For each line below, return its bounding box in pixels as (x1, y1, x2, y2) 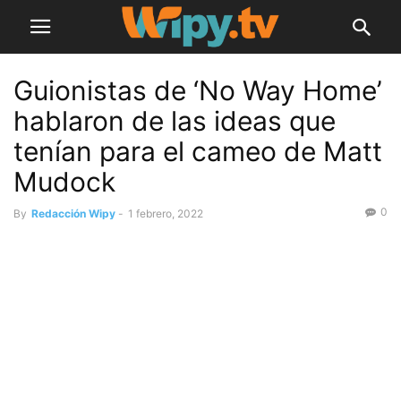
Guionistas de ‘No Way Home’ (13, 74, 382, 107)
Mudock (13, 166, 115, 198)
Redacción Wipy (31, 207, 115, 220)
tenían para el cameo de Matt (13, 135, 382, 167)
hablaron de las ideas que (13, 105, 336, 137)
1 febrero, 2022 (128, 207, 203, 220)
